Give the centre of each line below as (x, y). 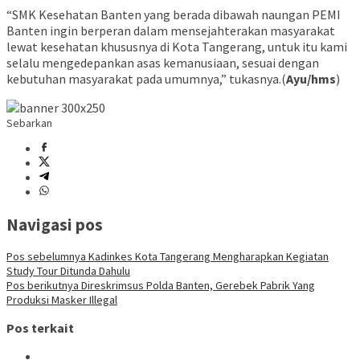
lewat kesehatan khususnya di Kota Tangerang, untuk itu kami (177, 47)
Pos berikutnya (43, 285)
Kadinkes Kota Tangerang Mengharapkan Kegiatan (207, 256)
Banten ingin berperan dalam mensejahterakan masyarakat (171, 31)
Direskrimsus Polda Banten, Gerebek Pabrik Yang (197, 285)
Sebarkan (29, 123)
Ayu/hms (311, 79)
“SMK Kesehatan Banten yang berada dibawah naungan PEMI (174, 15)
